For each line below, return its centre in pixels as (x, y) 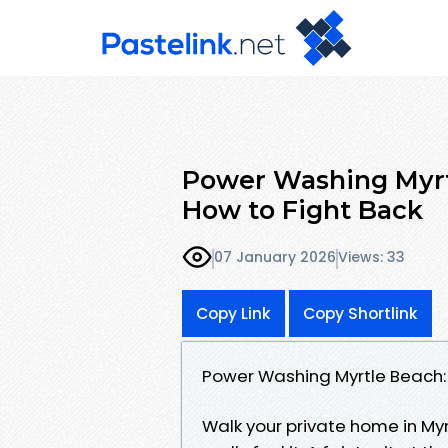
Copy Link (233, 313)
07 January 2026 (275, 257)
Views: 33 (371, 257)
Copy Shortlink (360, 313)
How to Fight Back (302, 209)
